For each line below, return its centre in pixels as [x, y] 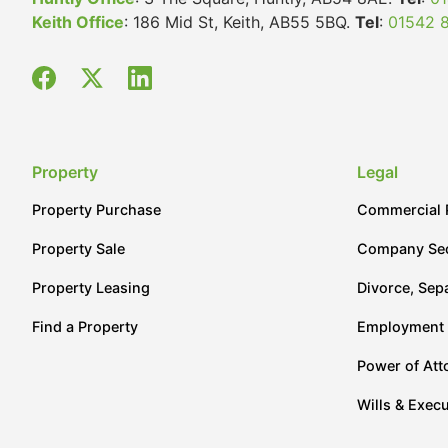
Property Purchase [96, 209]
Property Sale [78, 248]
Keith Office [78, 22]
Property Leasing [91, 287]
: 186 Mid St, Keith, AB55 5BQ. [239, 22]
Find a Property [85, 326]
